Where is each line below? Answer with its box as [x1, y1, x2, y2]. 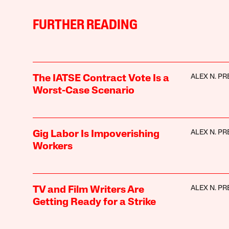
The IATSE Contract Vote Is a [32, 73, 169, 84]
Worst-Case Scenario [32, 85, 134, 96]
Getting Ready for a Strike [32, 197, 156, 208]
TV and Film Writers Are [32, 185, 144, 195]
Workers [32, 141, 73, 152]
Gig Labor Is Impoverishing [32, 129, 159, 140]
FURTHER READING [32, 18, 138, 33]
